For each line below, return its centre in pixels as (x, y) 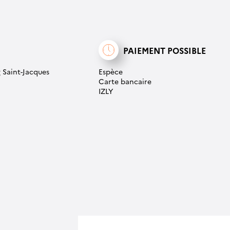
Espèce (111, 72)
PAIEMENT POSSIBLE (165, 50)
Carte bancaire (125, 81)
